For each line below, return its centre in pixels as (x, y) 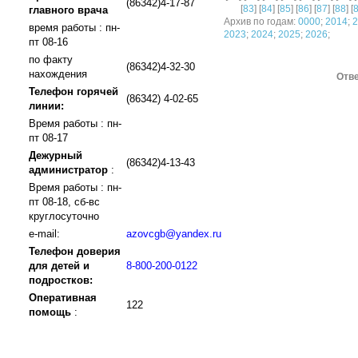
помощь (50, 312)
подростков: (61, 280)
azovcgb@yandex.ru (174, 234)
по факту (51, 60)
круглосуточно (64, 216)
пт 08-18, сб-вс (64, 202)
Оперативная (63, 298)
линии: (46, 106)
